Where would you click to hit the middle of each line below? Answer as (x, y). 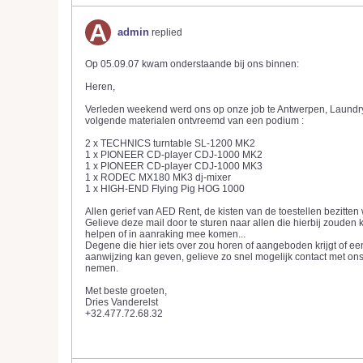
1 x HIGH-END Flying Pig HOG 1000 (165, 189)
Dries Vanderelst (122, 302)
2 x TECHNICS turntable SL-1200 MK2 (170, 143)
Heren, (100, 87)
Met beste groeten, (126, 291)
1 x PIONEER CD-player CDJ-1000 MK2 (174, 155)
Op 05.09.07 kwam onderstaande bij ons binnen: (192, 64)
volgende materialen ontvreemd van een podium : (194, 121)
